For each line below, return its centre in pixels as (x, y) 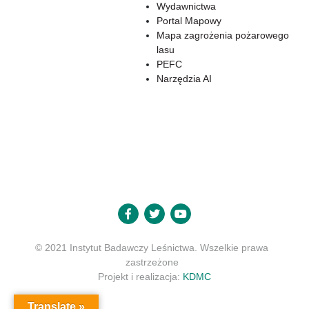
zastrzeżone (152, 262)
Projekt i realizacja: (140, 277)
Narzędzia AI (184, 79)
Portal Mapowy (189, 21)
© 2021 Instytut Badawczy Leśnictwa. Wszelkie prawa (152, 248)
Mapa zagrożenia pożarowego (223, 35)
